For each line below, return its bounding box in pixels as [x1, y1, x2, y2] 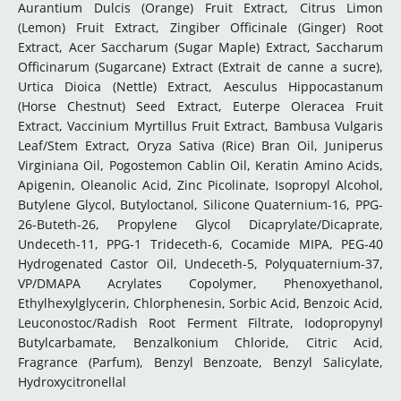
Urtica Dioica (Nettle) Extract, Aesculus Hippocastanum [18, 78, 383, 95]
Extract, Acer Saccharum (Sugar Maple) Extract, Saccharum [18, 38, 383, 55]
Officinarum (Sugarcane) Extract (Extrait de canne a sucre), [18, 58, 383, 75]
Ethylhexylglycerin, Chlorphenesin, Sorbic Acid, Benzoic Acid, [18, 294, 383, 311]
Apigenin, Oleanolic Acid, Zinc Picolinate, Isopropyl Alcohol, [18, 176, 383, 193]
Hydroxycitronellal [18, 373, 126, 390]
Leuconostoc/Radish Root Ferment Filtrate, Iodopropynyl [18, 314, 383, 331]
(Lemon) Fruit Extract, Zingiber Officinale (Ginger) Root [18, 19, 383, 36]
